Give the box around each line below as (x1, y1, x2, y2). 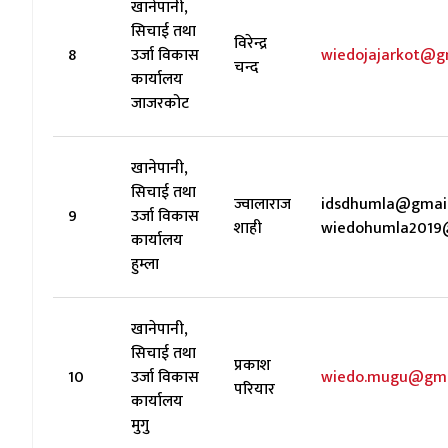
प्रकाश (234, 352, 271, 379)
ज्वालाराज (234, 191, 291, 218)
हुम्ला (131, 251, 159, 278)
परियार (234, 376, 275, 403)
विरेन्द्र (234, 30, 267, 57)
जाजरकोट (131, 90, 189, 117)
